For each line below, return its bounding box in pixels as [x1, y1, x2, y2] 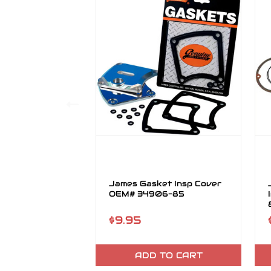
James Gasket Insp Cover [108, 178, 221, 189]
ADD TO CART [134, 250, 203, 261]
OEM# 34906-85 [108, 189, 184, 199]
